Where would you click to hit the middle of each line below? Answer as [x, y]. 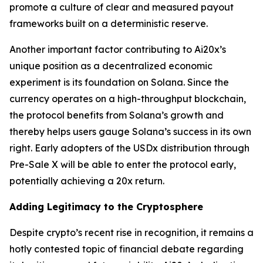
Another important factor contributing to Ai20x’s [118, 49]
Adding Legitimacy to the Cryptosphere [106, 206]
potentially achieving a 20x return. [87, 181]
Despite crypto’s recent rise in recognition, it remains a [131, 232]
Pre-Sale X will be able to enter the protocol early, [123, 164]
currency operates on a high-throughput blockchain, [128, 98]
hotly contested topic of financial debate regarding [127, 249]
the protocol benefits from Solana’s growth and [117, 115]
